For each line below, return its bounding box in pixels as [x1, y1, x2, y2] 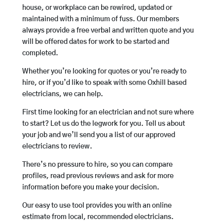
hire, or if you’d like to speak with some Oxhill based [22, 79, 186, 87]
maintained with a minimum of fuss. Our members [22, 16, 179, 23]
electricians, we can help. [22, 91, 103, 98]
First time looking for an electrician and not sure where [22, 109, 194, 116]
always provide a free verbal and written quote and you [22, 27, 194, 35]
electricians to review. [22, 143, 92, 150]
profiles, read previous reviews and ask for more [22, 173, 174, 180]
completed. [22, 50, 58, 57]
